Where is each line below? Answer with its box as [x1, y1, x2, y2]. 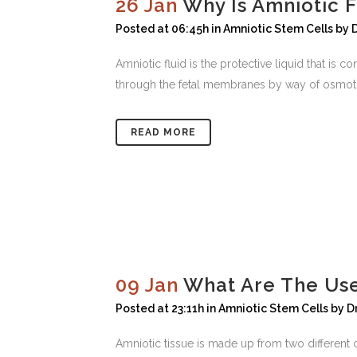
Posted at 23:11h [116, 302, 204, 316]
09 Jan [116, 273, 178, 297]
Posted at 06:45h [116, 22, 209, 36]
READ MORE [131, 127, 196, 139]
